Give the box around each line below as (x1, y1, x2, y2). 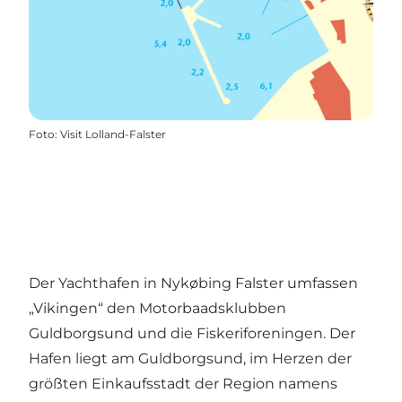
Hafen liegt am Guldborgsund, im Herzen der (29, 350, 352, 368)
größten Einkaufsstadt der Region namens (29, 375, 337, 393)
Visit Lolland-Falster (60, 127, 166, 142)
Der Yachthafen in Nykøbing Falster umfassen (29, 275, 358, 293)
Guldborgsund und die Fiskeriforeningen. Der (29, 325, 355, 343)
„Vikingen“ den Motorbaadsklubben (29, 300, 286, 318)
